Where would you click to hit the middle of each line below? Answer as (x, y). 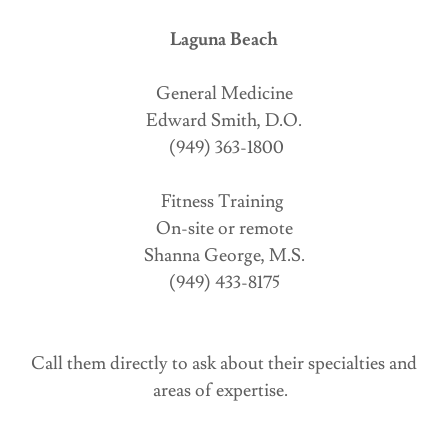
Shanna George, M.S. (224, 255)
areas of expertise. (224, 390)
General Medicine (224, 93)
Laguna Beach (224, 39)
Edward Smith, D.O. (224, 120)
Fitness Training (224, 201)
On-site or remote (224, 228)
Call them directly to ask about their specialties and (224, 363)
